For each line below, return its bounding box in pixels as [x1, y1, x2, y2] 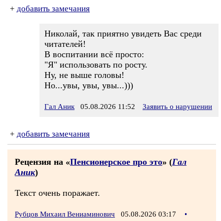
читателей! [44, 39, 86, 49]
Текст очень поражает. [15, 188, 100, 198]
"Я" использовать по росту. [44, 60, 147, 70]
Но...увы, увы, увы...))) [44, 80, 133, 90]
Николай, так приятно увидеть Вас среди [44, 29, 202, 38]
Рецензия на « [15, 157, 70, 167]
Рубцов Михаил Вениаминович [15, 210, 115, 218]
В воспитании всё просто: [44, 49, 144, 59]
